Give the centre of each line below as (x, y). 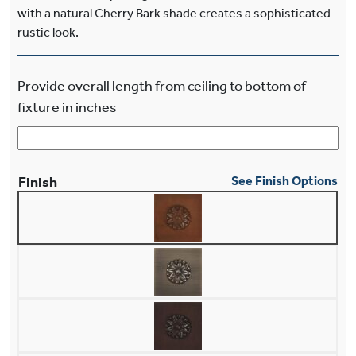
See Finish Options (284, 180)
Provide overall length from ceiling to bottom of (162, 85)
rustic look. (48, 32)
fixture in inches (67, 107)
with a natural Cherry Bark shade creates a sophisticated (174, 13)
